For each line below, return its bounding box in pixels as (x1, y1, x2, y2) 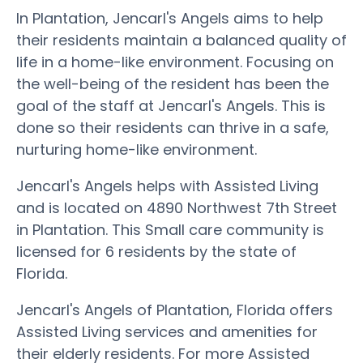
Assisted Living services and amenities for (16, 321, 318, 342)
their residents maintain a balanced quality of (16, 29, 347, 50)
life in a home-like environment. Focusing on (16, 51, 334, 72)
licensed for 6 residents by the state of (16, 241, 297, 262)
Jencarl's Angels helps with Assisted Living (16, 175, 318, 196)
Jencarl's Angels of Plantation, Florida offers (16, 299, 333, 320)
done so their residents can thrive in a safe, (16, 117, 329, 138)
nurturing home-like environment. (16, 139, 257, 160)
